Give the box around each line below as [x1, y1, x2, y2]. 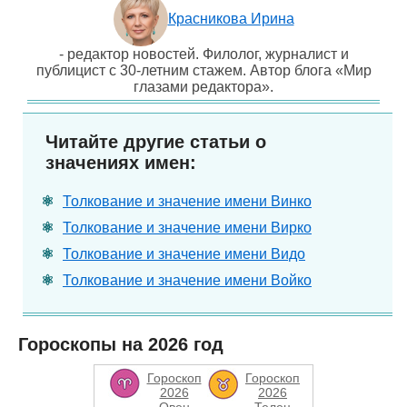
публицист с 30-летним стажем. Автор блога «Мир [35, 63, 372, 78]
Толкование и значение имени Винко [63, 194, 312, 209]
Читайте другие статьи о [45, 132, 266, 152]
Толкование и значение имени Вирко [63, 220, 312, 235]
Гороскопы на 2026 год [18, 334, 223, 354]
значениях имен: [45, 153, 196, 173]
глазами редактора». [134, 79, 273, 94]
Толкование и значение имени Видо [63, 246, 305, 262]
